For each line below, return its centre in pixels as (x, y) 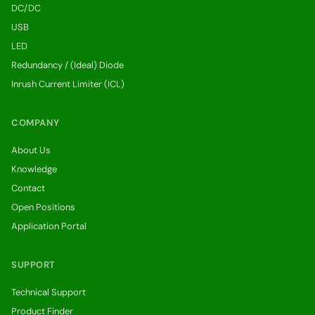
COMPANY (36, 123)
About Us (31, 150)
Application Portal (49, 226)
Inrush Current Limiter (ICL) (68, 84)
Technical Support (49, 292)
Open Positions (43, 207)
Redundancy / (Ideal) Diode (67, 65)
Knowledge (34, 169)
